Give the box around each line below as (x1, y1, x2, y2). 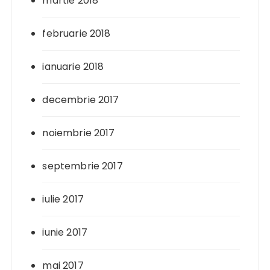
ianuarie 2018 (42, 59, 104, 74)
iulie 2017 (42, 192, 84, 206)
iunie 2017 (42, 225, 87, 239)
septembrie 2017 (42, 159, 123, 173)
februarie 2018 (42, 26, 111, 40)
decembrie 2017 (42, 92, 119, 107)
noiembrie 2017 (42, 125, 115, 140)
